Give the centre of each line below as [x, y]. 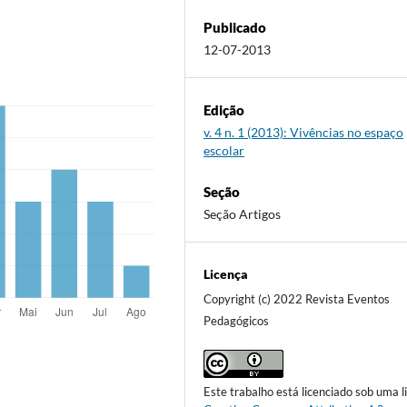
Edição [224, 109]
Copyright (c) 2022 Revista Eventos [297, 298]
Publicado [235, 27]
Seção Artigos [243, 213]
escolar [224, 150]
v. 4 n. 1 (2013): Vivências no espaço [304, 132]
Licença [226, 273]
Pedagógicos [237, 320]
